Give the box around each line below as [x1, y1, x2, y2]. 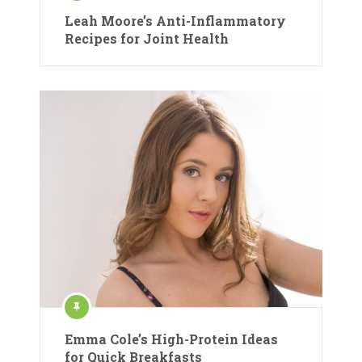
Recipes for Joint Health [65, 29, 229, 47]
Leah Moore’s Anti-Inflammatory [65, 11, 286, 29]
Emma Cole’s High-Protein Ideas [65, 330, 278, 348]
